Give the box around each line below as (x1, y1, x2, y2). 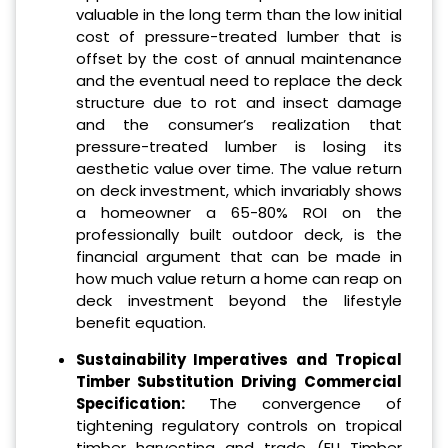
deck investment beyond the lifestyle (75, 290, 402, 312)
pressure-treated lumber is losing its (75, 136, 402, 158)
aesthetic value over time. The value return (75, 158, 402, 180)
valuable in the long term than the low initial (75, 4, 402, 26)
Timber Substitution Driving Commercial (75, 371, 402, 393)
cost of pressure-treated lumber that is (75, 26, 402, 48)
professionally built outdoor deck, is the (75, 224, 402, 246)
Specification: (75, 393, 185, 415)
